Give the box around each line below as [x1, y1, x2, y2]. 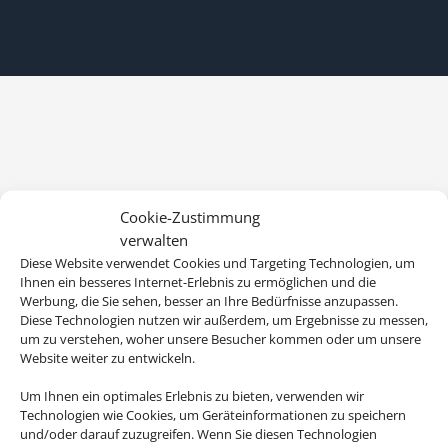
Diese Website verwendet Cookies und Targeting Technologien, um [20, 253, 415, 271]
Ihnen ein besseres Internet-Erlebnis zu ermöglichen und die [20, 272, 376, 290]
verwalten [120, 229, 188, 249]
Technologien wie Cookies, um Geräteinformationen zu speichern [20, 405, 406, 423]
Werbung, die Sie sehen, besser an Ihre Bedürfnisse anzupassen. [20, 291, 398, 309]
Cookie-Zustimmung [120, 206, 260, 226]
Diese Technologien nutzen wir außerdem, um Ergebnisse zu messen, [20, 310, 428, 328]
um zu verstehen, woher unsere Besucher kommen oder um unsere [20, 329, 421, 347]
